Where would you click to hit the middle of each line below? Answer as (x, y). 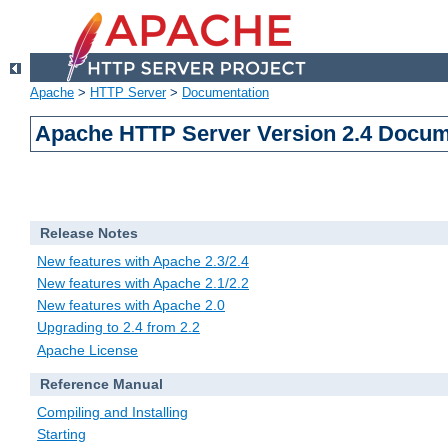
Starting (61, 434)
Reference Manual (101, 384)
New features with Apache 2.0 (131, 305)
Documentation (225, 93)
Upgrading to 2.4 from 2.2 (118, 327)
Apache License (87, 349)
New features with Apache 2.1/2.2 (143, 283)
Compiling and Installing (112, 412)
